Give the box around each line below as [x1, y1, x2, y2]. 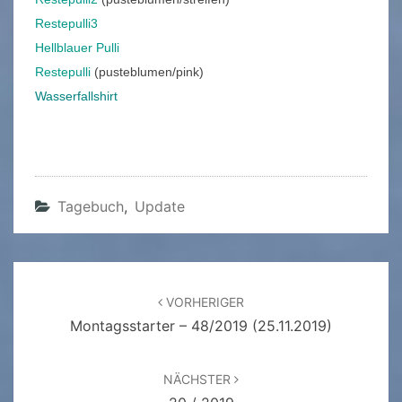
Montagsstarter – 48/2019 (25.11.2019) [70, 317, 332, 336]
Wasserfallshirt [35, 89, 118, 104]
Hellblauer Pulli [35, 40, 119, 56]
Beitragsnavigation [13, 282, 173, 302]
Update [135, 197, 185, 216]
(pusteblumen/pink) [91, 65, 204, 80]
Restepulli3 [35, 16, 98, 31]
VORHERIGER [162, 294, 244, 310]
